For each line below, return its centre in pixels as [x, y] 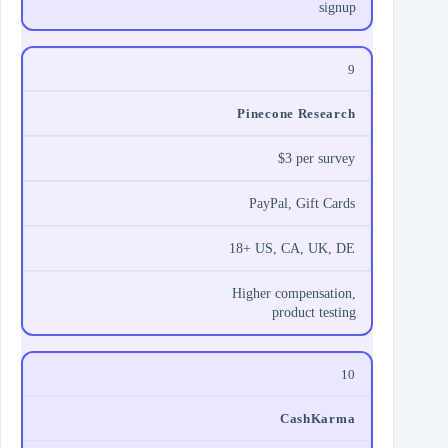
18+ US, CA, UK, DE [292, 249]
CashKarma [317, 419]
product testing [314, 313]
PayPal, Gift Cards [302, 204]
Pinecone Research [296, 114]
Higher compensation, [294, 294]
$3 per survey [317, 159]
